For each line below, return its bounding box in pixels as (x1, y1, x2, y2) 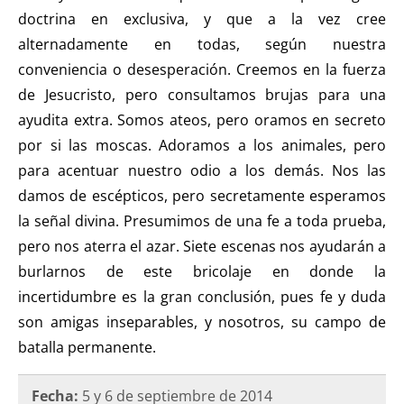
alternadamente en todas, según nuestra (18, 33, 386, 54)
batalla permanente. (18, 336, 156, 357)
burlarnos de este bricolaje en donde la (18, 261, 386, 281)
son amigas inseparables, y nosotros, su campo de (18, 311, 386, 332)
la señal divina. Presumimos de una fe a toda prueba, (18, 210, 386, 231)
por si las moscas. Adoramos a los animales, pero (18, 134, 386, 155)
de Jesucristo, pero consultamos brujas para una (18, 84, 386, 105)
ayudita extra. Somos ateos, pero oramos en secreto (18, 109, 386, 130)
